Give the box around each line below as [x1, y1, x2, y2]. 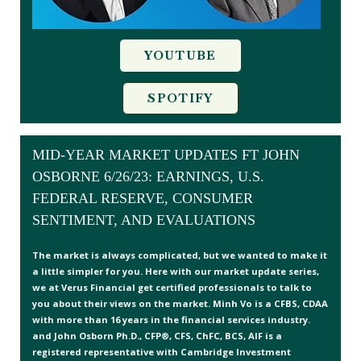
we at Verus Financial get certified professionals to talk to [32, 280, 312, 293]
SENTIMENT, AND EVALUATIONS [32, 211, 255, 228]
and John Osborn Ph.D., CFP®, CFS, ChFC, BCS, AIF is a [32, 329, 282, 342]
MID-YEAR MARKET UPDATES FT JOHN [32, 146, 300, 163]
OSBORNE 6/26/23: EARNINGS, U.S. [32, 168, 264, 185]
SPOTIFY [147, 89, 214, 106]
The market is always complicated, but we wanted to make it [32, 248, 327, 261]
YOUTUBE [144, 47, 217, 64]
